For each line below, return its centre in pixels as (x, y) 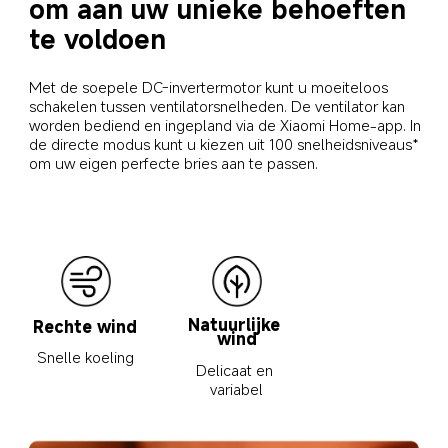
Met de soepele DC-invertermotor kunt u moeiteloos (211, 86)
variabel (237, 388)
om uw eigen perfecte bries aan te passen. (174, 162)
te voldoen (98, 38)
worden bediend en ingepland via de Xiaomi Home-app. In (227, 124)
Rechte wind (85, 326)
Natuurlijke (237, 325)
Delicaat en (237, 369)
